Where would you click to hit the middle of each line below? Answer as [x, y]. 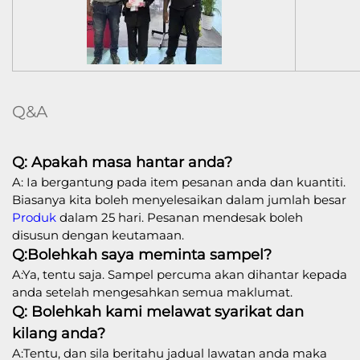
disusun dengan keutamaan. [98, 235]
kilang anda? [59, 333]
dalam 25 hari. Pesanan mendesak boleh [181, 217]
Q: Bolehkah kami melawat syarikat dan [158, 311]
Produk [36, 217]
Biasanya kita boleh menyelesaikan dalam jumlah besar [179, 199]
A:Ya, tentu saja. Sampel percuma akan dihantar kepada [180, 274]
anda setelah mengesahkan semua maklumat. [152, 292]
